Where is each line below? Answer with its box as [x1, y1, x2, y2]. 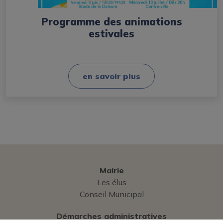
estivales [89, 27, 134, 40]
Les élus [97, 177, 126, 187]
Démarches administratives [56, 211, 167, 221]
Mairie [99, 165, 124, 175]
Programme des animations [41, 15, 182, 28]
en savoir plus [83, 71, 140, 81]
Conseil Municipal [79, 189, 144, 199]
